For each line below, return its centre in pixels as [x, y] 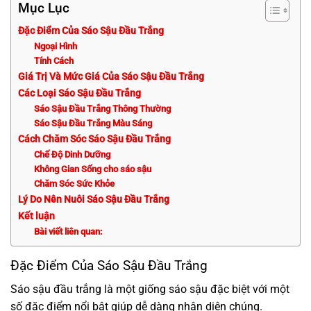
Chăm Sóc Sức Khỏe [74, 183]
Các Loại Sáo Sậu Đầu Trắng [79, 93]
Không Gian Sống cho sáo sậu [92, 169]
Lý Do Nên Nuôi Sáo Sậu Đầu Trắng [94, 199]
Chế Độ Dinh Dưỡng [72, 154]
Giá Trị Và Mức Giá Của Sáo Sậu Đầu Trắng [111, 76]
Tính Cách [53, 60]
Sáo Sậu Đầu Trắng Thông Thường [102, 108]
